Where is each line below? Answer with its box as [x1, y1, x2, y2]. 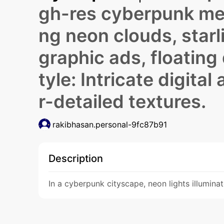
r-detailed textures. [38, 90, 206, 112]
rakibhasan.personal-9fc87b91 [52, 119, 167, 129]
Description [48, 152, 103, 164]
